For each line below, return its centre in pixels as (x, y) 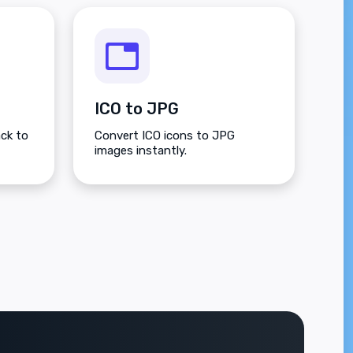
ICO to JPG (137, 109)
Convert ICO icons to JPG (165, 136)
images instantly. (141, 151)
